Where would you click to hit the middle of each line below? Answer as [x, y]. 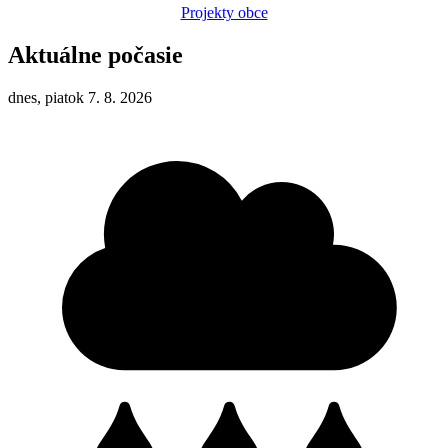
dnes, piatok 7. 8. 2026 [80, 97]
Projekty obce [224, 13]
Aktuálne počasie [95, 55]
